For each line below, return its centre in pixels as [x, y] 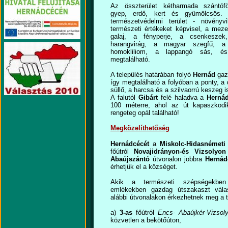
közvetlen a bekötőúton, [146, 220]
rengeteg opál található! [145, 113]
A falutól [124, 97]
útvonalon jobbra [179, 159]
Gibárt [148, 97]
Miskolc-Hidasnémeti [192, 144]
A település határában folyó [152, 75]
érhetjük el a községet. [144, 167]
